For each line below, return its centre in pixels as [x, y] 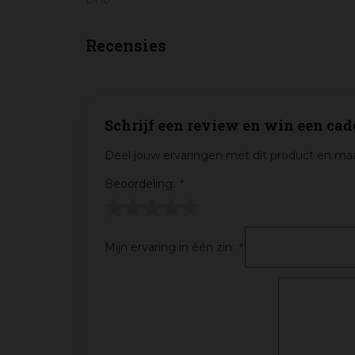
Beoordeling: [141, 184]
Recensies [126, 46]
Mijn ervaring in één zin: [171, 248]
